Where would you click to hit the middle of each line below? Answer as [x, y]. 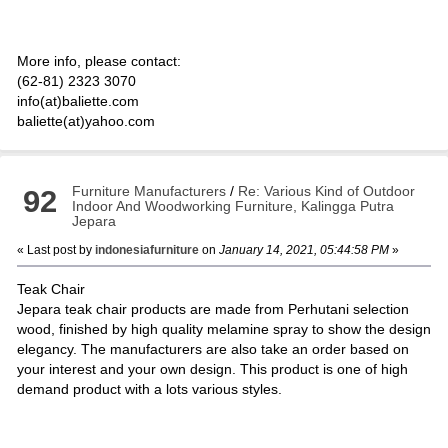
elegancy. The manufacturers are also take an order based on [212, 348]
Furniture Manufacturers [149, 190]
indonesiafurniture [146, 249]
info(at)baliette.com [77, 100]
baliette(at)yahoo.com [85, 120]
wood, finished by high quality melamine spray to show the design [223, 328]
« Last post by [55, 249]
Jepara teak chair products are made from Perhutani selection [212, 308]
